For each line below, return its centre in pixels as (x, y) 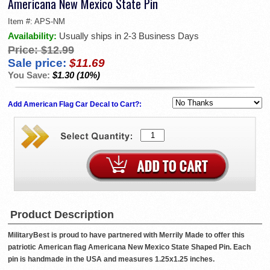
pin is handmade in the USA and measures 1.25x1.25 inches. (111, 259)
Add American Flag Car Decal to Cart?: (76, 105)
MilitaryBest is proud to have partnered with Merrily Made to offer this (126, 235)
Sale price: (37, 63)
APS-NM (50, 22)
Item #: (21, 22)
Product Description (62, 215)
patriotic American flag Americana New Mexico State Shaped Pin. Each (129, 247)
